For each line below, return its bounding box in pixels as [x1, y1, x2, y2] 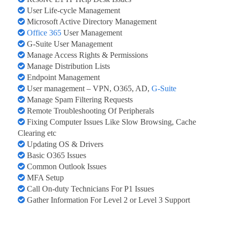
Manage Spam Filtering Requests [25, 95, 133, 104]
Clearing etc [18, 129, 56, 138]
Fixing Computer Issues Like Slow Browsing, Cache [25, 118, 196, 127]
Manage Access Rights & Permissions [25, 51, 148, 60]
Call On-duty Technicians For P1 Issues [25, 184, 154, 194]
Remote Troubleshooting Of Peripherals [25, 106, 154, 116]
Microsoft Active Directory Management [25, 17, 157, 26]
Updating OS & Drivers [25, 140, 103, 149]
